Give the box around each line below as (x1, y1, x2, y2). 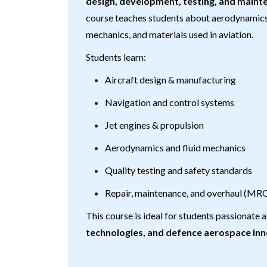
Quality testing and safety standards (105, 164, 252, 176)
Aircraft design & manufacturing (105, 74, 236, 85)
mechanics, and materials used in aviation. (86, 29, 253, 40)
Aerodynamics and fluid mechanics (105, 142, 246, 153)
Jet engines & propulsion (105, 119, 204, 131)
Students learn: (86, 51, 146, 63)
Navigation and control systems (105, 97, 234, 108)
